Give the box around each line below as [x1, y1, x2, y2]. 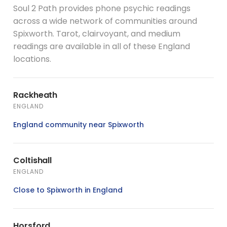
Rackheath [13, 89, 58, 101]
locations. [13, 53, 51, 65]
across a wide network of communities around [13, 15, 197, 27]
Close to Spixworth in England [13, 184, 123, 195]
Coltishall [13, 154, 52, 166]
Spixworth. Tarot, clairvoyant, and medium [13, 27, 180, 40]
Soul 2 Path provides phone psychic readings [13, 2, 191, 14]
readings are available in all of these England [13, 40, 190, 52]
